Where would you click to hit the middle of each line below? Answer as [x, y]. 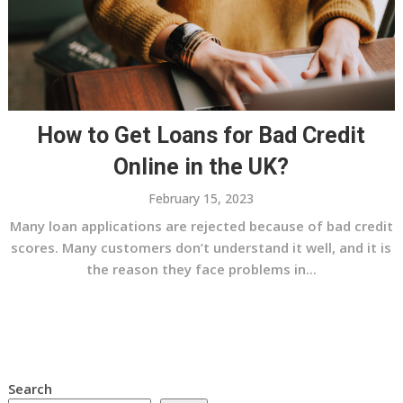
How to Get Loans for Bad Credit [201, 136]
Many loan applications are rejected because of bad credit [201, 226]
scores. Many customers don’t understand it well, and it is [201, 248]
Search [30, 389]
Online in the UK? [201, 167]
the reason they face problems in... [201, 269]
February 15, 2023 [201, 199]
